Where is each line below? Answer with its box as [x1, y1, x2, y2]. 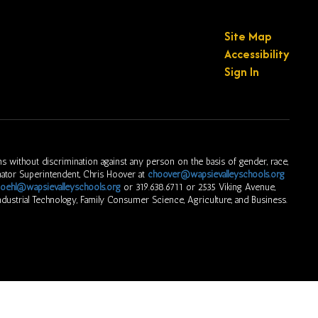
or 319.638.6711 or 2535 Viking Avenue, [120, 182, 275, 192]
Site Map [224, 28, 272, 45]
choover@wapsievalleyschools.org [148, 169, 285, 180]
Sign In [224, 63, 259, 80]
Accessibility [224, 45, 290, 62]
